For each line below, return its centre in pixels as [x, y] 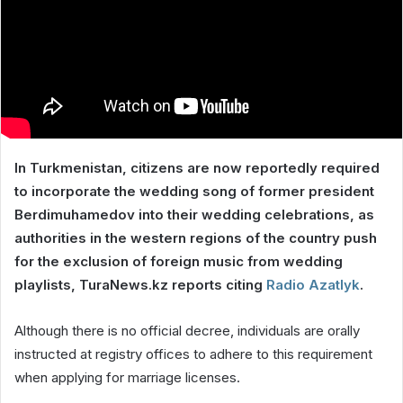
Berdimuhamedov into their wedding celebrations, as [194, 214]
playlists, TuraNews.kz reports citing [140, 284]
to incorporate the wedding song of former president [194, 191]
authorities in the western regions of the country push [196, 237]
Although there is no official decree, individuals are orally [187, 330]
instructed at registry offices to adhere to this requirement [193, 354]
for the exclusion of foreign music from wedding [179, 261]
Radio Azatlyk [313, 284]
